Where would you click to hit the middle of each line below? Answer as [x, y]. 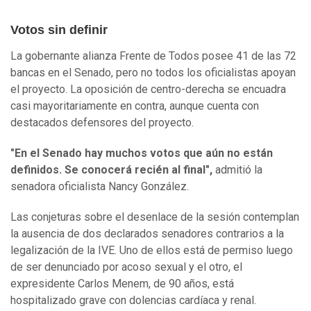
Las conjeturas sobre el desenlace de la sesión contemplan [155, 217]
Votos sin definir [61, 30]
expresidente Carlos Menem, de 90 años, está [122, 284]
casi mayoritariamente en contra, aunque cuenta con [135, 106]
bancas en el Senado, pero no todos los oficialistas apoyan [153, 73]
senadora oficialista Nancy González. [100, 187]
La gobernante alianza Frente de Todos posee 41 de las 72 [153, 56]
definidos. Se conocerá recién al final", [111, 170]
